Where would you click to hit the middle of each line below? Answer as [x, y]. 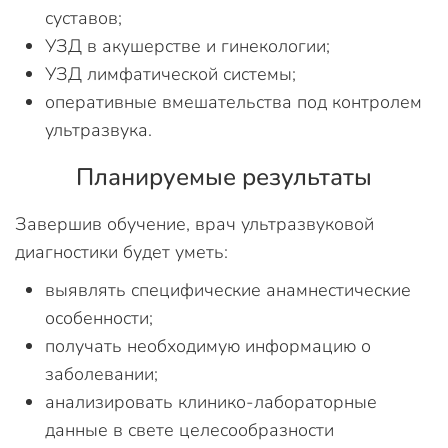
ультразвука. [98, 129]
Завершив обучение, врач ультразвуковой [194, 223]
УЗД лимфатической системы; [170, 73]
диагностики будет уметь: [121, 251]
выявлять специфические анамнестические [228, 289]
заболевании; [101, 373]
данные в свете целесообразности [189, 429]
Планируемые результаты [224, 176]
